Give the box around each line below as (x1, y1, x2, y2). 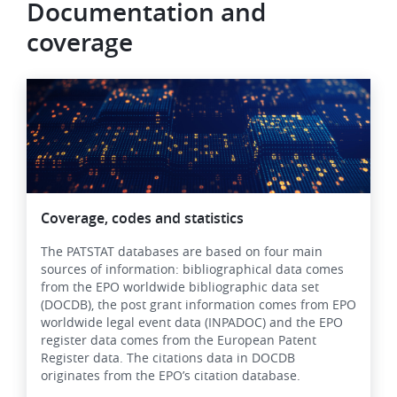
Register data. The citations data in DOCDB (41, 349, 295, 367)
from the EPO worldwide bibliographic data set (41, 278, 319, 296)
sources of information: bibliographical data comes (41, 261, 344, 278)
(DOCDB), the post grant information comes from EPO (41, 296, 356, 314)
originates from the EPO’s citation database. (41, 367, 300, 385)
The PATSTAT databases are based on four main (41, 243, 323, 261)
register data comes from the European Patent (41, 331, 316, 349)
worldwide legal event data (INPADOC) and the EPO (41, 314, 343, 331)
